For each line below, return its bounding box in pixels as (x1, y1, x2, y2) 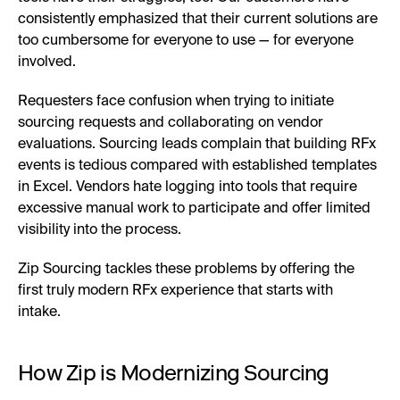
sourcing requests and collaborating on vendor (18, 116, 323, 131)
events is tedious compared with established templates (18, 159, 377, 174)
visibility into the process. (18, 223, 181, 238)
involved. (18, 55, 76, 71)
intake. (18, 305, 64, 321)
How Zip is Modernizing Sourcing (18, 360, 329, 387)
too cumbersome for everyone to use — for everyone (18, 34, 354, 49)
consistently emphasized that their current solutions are (18, 12, 378, 28)
